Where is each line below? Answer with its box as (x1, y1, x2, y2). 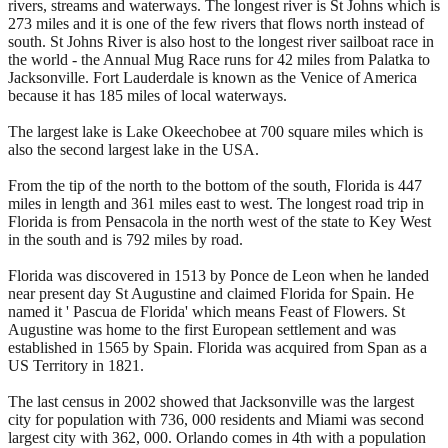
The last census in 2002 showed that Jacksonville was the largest (8, 392, 414, 410)
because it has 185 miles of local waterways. (8, 86, 287, 104)
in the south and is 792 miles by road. (8, 230, 243, 248)
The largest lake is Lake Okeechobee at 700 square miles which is (8, 122, 423, 140)
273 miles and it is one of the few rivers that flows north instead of (8, 14, 424, 32)
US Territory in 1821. (8, 356, 144, 374)
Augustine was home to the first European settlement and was (8, 320, 396, 338)
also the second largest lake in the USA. (8, 140, 259, 158)
